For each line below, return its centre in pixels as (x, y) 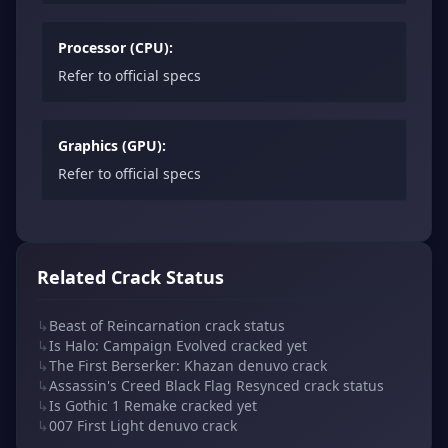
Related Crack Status (130, 276)
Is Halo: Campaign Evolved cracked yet (178, 345)
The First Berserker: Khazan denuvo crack (188, 365)
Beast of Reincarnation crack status (167, 325)
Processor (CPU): (115, 47)
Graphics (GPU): (112, 145)
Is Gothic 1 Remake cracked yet (153, 405)
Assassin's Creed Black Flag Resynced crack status (216, 385)
